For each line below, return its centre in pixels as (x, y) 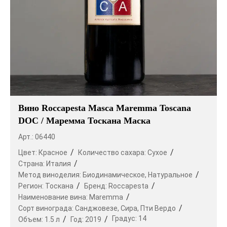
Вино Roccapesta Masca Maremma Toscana (105, 108)
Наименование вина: (54, 197)
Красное (53, 153)
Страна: (32, 164)
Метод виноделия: (50, 175)
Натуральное (170, 175)
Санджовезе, (97, 209)
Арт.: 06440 (37, 137)
